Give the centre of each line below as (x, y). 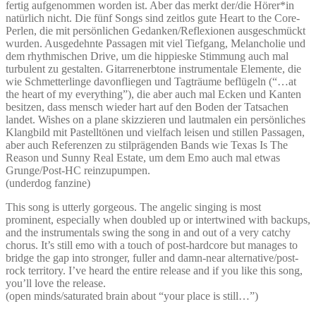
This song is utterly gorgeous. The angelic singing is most (133, 207)
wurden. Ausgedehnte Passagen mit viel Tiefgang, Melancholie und (156, 44)
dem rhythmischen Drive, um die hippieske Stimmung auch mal (147, 56)
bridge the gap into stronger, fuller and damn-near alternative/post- (152, 258)
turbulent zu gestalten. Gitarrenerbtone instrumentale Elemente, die (153, 69)
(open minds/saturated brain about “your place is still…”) (132, 296)
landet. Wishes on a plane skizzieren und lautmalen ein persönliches (156, 120)
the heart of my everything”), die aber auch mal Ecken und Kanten (153, 95)
